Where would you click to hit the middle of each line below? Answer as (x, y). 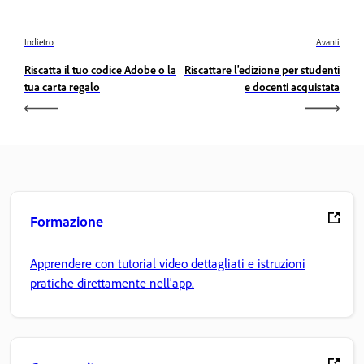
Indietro (39, 42)
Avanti (328, 42)
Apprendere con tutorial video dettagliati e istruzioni (168, 264)
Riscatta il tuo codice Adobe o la (100, 69)
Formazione (67, 221)
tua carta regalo (62, 86)
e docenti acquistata (292, 86)
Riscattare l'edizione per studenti (262, 69)
